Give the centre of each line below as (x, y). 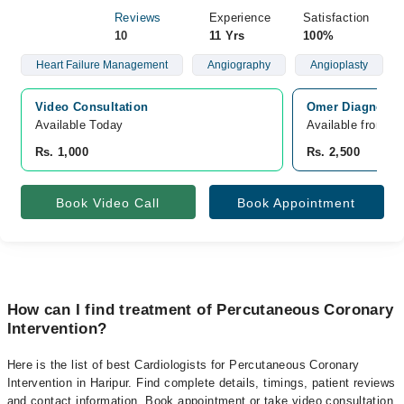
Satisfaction (336, 18)
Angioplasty (339, 65)
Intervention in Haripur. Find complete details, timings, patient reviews (201, 383)
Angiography (239, 65)
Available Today (79, 125)
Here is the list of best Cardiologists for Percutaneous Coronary (183, 365)
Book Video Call (108, 203)
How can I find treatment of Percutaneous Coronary (200, 310)
